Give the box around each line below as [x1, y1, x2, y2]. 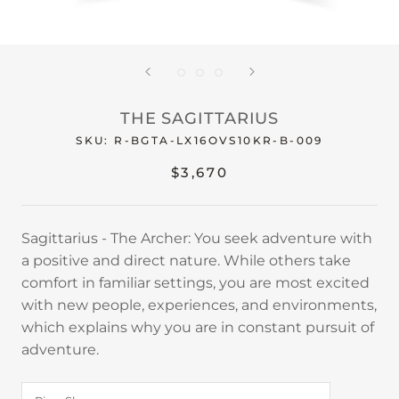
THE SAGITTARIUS [119, 109, 280, 128]
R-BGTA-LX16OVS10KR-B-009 [114, 134, 323, 147]
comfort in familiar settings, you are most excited [21, 274, 370, 291]
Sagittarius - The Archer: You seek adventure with [21, 230, 372, 247]
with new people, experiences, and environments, [21, 297, 377, 313]
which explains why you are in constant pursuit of [21, 319, 374, 336]
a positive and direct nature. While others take [21, 252, 351, 269]
